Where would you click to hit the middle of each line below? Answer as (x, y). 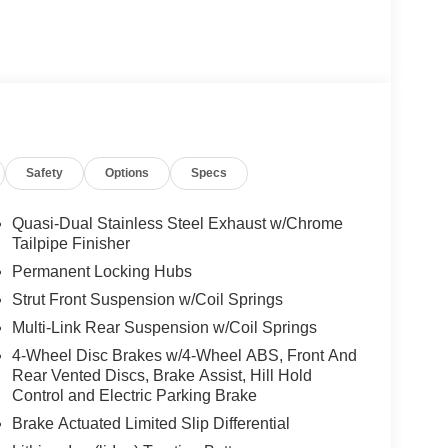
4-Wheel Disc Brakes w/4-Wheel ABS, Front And (184, 355)
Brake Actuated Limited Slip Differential (150, 423)
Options (127, 172)
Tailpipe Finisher (70, 243)
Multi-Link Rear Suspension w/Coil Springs (164, 327)
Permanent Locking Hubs (101, 271)
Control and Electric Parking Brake (134, 395)
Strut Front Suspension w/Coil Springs (147, 299)
